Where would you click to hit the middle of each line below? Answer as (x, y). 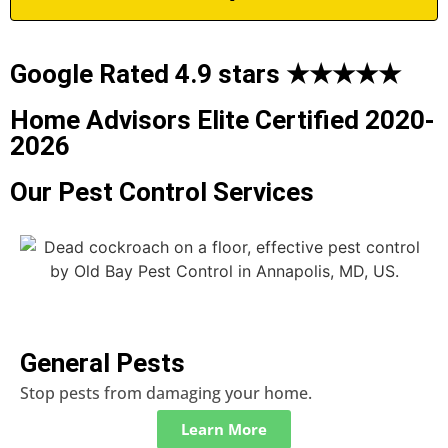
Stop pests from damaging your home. (166, 392)
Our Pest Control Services (162, 191)
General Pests (102, 362)
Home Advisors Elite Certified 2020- (222, 119)
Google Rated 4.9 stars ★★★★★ (205, 73)
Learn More (224, 428)
